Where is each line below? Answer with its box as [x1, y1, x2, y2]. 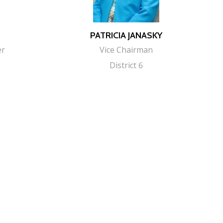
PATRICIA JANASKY [90, 29, 162, 41]
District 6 [109, 59, 143, 71]
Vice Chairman [99, 44, 153, 55]
